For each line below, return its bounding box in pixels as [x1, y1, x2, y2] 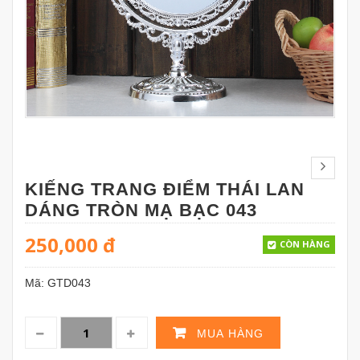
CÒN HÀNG [280, 238, 330, 251]
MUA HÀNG [197, 327, 264, 341]
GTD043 [47, 276, 91, 290]
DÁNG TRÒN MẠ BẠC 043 [25, 200, 257, 221]
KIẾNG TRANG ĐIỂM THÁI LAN [25, 179, 305, 200]
